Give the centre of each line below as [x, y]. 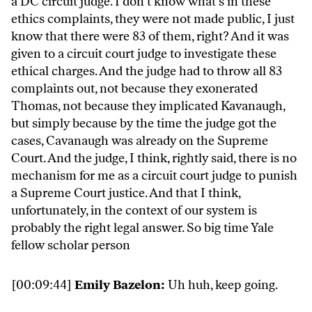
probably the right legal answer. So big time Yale [142, 228]
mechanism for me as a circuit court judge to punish [154, 176]
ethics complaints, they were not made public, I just [153, 19]
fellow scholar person [71, 245]
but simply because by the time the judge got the [144, 124]
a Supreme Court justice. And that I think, [126, 193]
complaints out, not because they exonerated [134, 89]
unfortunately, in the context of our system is [134, 211]
